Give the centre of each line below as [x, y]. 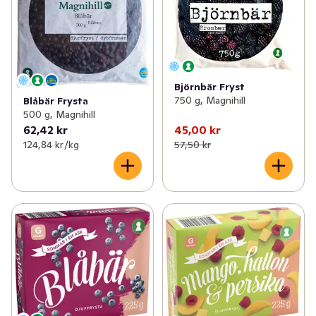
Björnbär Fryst [209, 87]
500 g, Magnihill [59, 114]
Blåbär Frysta [56, 101]
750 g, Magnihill [209, 101]
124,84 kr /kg [51, 144]
